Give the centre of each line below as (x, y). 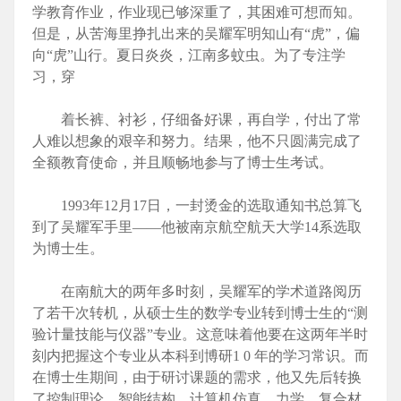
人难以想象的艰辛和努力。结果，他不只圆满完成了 (197, 141)
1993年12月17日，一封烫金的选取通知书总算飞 (197, 206)
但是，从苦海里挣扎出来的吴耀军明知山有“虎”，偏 (196, 34)
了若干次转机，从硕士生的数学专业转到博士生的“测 (200, 313)
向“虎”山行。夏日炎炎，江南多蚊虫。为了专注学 (189, 55)
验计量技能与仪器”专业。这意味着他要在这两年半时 (200, 335)
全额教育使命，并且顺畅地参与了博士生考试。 (183, 163)
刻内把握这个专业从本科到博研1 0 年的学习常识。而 (200, 356)
